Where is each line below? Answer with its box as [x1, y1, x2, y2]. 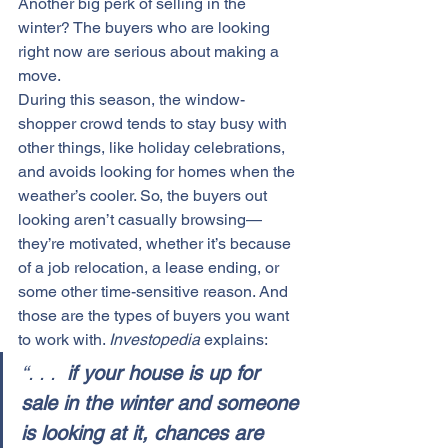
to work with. [18, 330, 109, 349]
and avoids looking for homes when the [18, 162, 299, 181]
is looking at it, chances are [21, 421, 269, 445]
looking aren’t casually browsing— [18, 210, 262, 229]
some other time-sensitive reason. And [18, 282, 292, 301]
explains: [200, 330, 268, 349]
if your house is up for [61, 361, 265, 385]
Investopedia [109, 330, 200, 349]
